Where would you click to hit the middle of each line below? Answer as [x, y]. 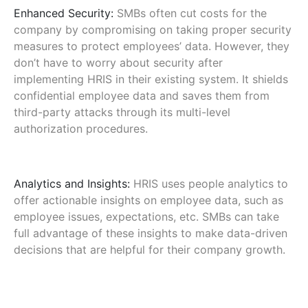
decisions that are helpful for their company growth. [150, 250]
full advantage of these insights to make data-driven [151, 233]
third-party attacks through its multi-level [122, 112]
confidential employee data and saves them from [142, 96]
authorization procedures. [82, 129]
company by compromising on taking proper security [153, 30]
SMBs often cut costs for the [192, 13]
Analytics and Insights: [72, 184]
